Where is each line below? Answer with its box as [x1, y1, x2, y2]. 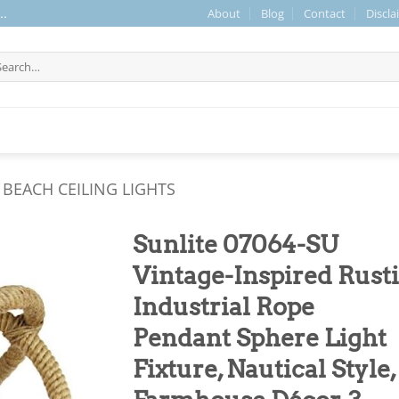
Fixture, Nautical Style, [133, 354, 395, 384]
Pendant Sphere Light [133, 323, 387, 353]
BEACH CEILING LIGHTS [3, 177, 176, 199]
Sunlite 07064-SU [133, 230, 338, 259]
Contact [304, 5, 346, 21]
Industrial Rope [133, 292, 314, 322]
